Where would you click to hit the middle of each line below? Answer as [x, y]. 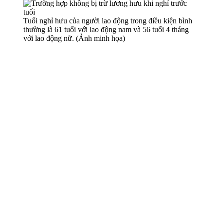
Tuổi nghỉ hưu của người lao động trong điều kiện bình [108, 20]
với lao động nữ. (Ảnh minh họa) [74, 38]
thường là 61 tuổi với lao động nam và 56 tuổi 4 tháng [106, 29]
